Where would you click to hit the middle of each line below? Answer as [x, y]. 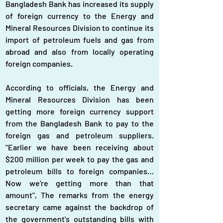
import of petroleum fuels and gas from [80, 40]
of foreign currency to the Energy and [80, 16]
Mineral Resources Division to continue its [80, 28]
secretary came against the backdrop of [80, 207]
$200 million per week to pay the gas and [80, 159]
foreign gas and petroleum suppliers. [80, 135]
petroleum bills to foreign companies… [80, 171]
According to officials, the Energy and [80, 87]
